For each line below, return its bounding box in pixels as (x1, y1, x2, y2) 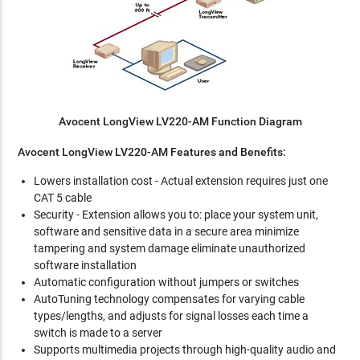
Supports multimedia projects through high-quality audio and (34, 343, 337, 356)
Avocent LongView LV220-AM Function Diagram (58, 115, 302, 128)
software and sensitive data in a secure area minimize (34, 225, 300, 238)
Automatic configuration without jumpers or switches (34, 276, 300, 288)
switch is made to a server (34, 326, 163, 339)
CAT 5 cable (34, 191, 92, 204)
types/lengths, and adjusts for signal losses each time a (34, 309, 309, 322)
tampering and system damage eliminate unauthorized (34, 242, 306, 255)
